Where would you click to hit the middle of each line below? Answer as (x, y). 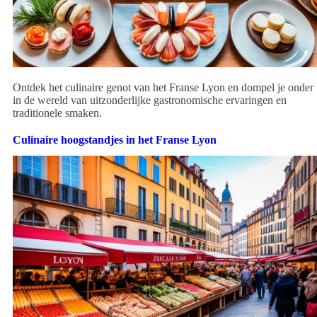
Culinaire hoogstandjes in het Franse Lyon (115, 139)
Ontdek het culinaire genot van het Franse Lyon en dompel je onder (163, 87)
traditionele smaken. (57, 113)
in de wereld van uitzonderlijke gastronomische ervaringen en (150, 100)
